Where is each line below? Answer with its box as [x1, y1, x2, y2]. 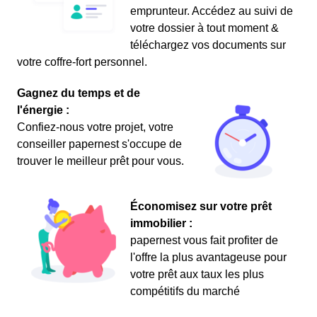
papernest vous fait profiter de [130, 234, 278, 246]
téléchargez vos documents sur [130, 39, 286, 51]
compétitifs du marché [130, 285, 240, 297]
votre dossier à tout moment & [130, 22, 279, 34]
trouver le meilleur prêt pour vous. [17, 155, 184, 167]
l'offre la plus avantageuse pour [130, 251, 287, 263]
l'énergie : [17, 104, 69, 116]
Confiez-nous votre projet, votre [17, 121, 173, 133]
